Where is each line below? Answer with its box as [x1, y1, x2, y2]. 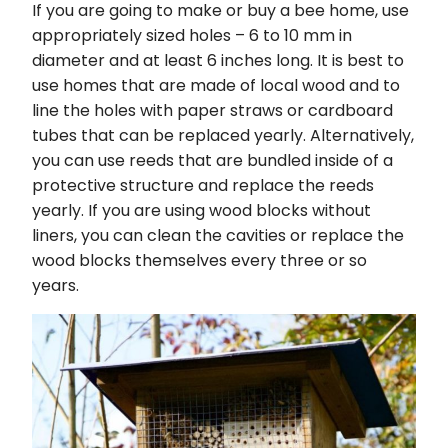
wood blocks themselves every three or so [32, 248, 367, 272]
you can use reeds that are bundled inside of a [32, 148, 393, 172]
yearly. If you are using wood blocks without [32, 198, 371, 222]
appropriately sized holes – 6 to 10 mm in [32, 23, 352, 47]
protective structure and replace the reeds [32, 173, 374, 197]
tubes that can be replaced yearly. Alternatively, [32, 123, 414, 147]
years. [32, 273, 79, 297]
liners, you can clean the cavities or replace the [32, 223, 404, 247]
